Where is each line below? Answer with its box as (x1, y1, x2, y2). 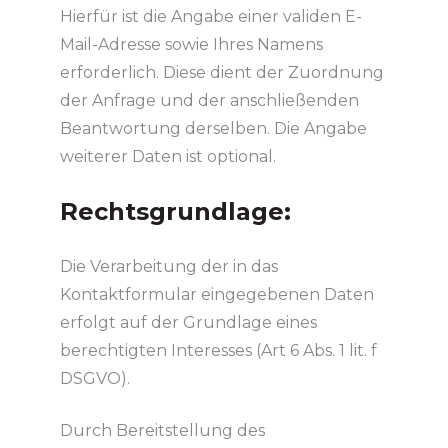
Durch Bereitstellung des (59, 420, 265, 440)
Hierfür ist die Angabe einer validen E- (59, 6, 362, 26)
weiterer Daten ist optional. (59, 146, 276, 166)
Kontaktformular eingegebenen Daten (59, 284, 374, 304)
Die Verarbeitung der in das (59, 256, 278, 276)
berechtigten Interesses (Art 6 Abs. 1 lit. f (59, 340, 377, 360)
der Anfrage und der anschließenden (59, 90, 359, 110)
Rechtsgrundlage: (59, 196, 291, 226)
